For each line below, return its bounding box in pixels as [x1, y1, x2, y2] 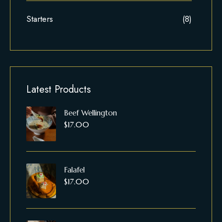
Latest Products [26, 82, 91, 97]
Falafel [64, 165, 85, 174]
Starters [26, 12, 53, 25]
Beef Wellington [64, 108, 117, 117]
